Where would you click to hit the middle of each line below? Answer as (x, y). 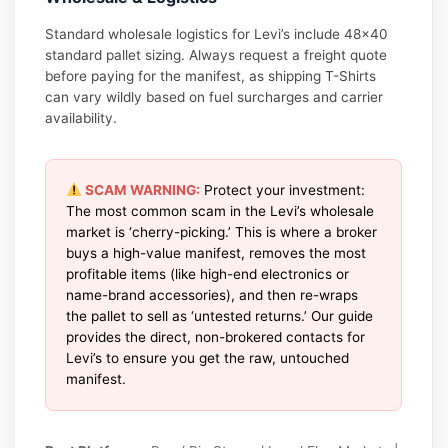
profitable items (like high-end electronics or (208, 273)
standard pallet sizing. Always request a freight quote (216, 54)
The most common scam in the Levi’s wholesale (220, 210)
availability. (81, 117)
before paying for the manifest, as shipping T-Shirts (211, 75)
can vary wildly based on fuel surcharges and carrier (214, 96)
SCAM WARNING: (140, 189)
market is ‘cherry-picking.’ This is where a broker (222, 231)
